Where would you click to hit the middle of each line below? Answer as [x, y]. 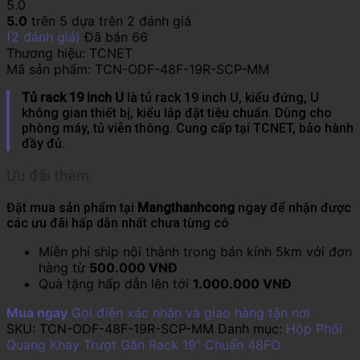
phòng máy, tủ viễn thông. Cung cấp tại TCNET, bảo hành [188, 128]
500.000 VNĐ [133, 267]
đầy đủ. [43, 143]
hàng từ [64, 267]
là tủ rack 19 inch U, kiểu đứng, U [221, 97]
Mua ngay [37, 312]
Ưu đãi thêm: [49, 176]
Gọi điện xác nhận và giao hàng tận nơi [191, 312]
